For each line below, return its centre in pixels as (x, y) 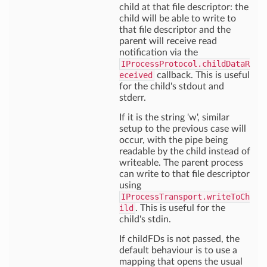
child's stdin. (145, 219)
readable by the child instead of (185, 151)
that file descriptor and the (175, 30)
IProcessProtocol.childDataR (185, 64)
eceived (136, 75)
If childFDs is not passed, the (179, 239)
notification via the (159, 52)
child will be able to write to (178, 18)
